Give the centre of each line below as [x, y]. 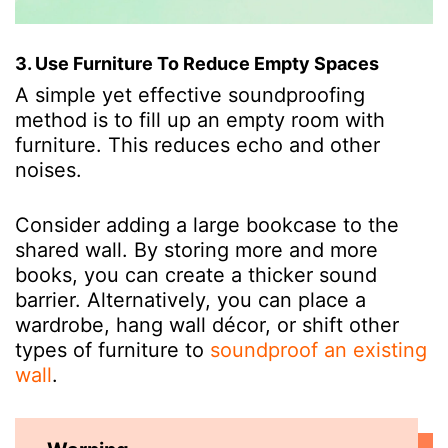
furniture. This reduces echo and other [197, 144]
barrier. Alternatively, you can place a [190, 299]
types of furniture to [109, 349]
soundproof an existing [318, 349]
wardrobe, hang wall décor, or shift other [207, 324]
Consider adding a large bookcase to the [207, 224]
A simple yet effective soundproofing [190, 94]
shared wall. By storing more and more [196, 249]
